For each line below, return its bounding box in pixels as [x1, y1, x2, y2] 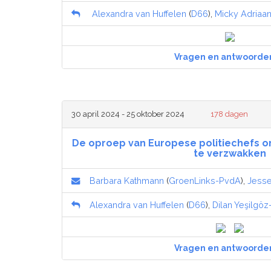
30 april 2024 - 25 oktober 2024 [71, 109, 184, 119]
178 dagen [211, 109, 249, 119]
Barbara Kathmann [90, 175, 164, 186]
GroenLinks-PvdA [169, 175, 241, 186]
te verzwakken [193, 147, 266, 159]
